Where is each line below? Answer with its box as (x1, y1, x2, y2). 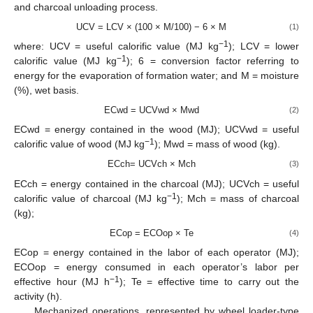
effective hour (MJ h (14, 275, 110, 287)
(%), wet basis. (14, 84, 79, 96)
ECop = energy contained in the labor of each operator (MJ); (14, 246, 299, 258)
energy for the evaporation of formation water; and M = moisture (14, 69, 299, 81)
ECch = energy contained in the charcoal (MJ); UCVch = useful (14, 177, 299, 189)
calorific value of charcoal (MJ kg (14, 192, 167, 204)
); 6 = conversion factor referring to (126, 54, 300, 66)
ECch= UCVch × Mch (107, 159, 196, 170)
